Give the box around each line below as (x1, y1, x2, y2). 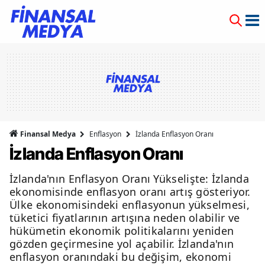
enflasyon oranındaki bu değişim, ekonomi (9, 250, 231, 264)
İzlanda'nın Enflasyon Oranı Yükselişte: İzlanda (9, 172, 250, 186)
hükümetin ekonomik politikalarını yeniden (9, 224, 234, 238)
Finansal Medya (18, 129, 77, 139)
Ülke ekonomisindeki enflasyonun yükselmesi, (9, 198, 250, 212)
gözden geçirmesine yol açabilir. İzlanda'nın (9, 237, 234, 251)
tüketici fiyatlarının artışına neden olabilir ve (9, 211, 240, 225)
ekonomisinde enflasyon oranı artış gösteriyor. (9, 185, 251, 199)
